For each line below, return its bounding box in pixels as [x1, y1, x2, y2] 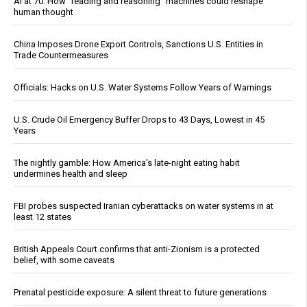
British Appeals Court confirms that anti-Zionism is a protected [14, 244, 260, 255]
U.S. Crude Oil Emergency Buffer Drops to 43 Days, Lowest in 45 [14, 114, 265, 125]
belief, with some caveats [14, 255, 114, 266]
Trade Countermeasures [14, 50, 108, 61]
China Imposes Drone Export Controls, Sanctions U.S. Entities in [14, 39, 263, 50]
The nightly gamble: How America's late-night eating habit [14, 158, 240, 169]
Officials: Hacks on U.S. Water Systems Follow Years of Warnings [14, 82, 271, 93]
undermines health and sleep [14, 169, 127, 180]
